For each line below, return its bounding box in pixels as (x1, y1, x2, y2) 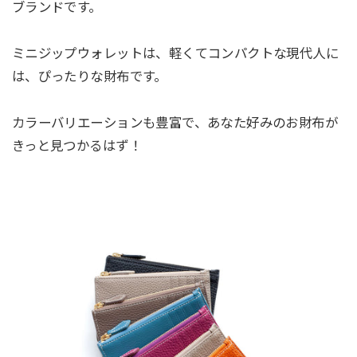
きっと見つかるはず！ (11, 138, 142, 153)
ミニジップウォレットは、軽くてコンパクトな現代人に (11, 45, 339, 61)
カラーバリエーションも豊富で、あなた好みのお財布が (11, 115, 339, 130)
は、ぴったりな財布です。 (11, 69, 167, 84)
